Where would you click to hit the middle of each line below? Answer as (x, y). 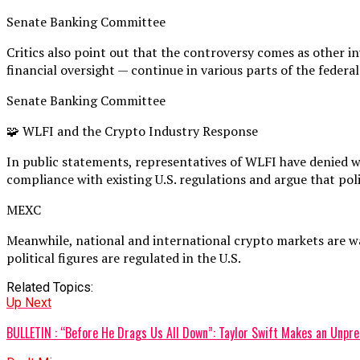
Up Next (29, 302)
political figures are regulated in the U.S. (124, 258)
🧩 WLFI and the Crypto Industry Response (132, 131)
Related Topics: (50, 287)
